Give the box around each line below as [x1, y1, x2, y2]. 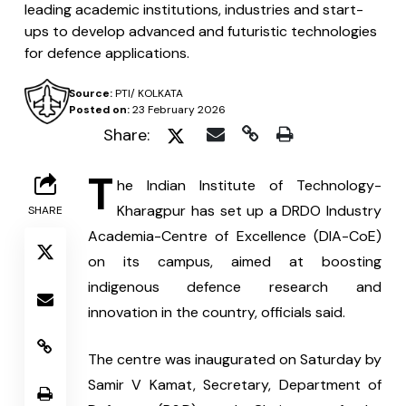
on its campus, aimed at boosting [87, 252, 382, 272]
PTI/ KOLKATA [111, 86, 183, 101]
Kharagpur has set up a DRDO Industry [117, 201, 382, 221]
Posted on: [68, 102, 130, 117]
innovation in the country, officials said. [87, 303, 345, 323]
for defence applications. [24, 43, 189, 63]
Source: [68, 86, 112, 101]
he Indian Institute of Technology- [117, 176, 382, 196]
